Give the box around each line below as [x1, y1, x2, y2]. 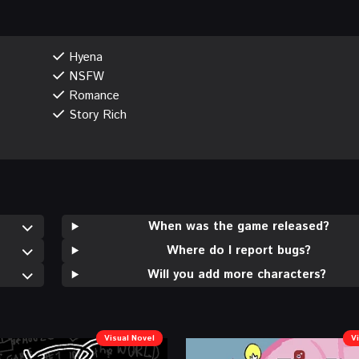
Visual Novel [103, 332, 155, 344]
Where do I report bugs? [167, 241, 312, 259]
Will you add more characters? [147, 265, 331, 283]
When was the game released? [148, 217, 330, 235]
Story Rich [68, 106, 127, 123]
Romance [68, 87, 119, 104]
